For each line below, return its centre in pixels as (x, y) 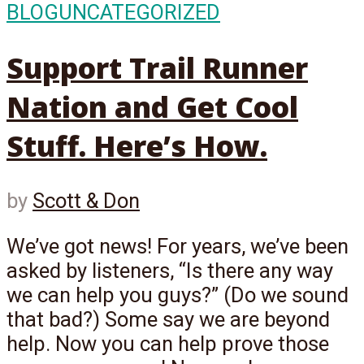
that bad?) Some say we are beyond (168, 319)
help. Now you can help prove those (168, 343)
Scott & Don (86, 201)
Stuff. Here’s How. (137, 145)
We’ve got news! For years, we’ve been (178, 246)
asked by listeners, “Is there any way (170, 270)
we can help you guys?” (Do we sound (178, 295)
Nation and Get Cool (152, 106)
